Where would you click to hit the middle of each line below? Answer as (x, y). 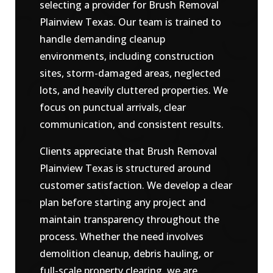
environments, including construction (126, 56)
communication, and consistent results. (131, 125)
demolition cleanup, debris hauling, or (126, 254)
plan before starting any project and (122, 203)
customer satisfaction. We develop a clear (136, 186)
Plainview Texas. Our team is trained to (130, 22)
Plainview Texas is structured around (125, 168)
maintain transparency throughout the (129, 220)
